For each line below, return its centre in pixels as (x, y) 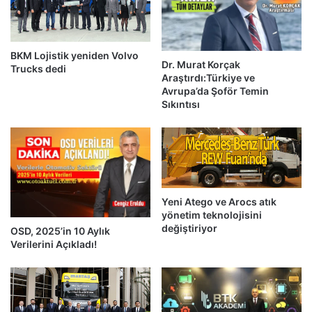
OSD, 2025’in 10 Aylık (60, 231)
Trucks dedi (38, 68)
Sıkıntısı (181, 104)
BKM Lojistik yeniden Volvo (75, 55)
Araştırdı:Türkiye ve (208, 78)
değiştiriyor (189, 228)
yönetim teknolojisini (212, 215)
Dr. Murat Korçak (201, 65)
